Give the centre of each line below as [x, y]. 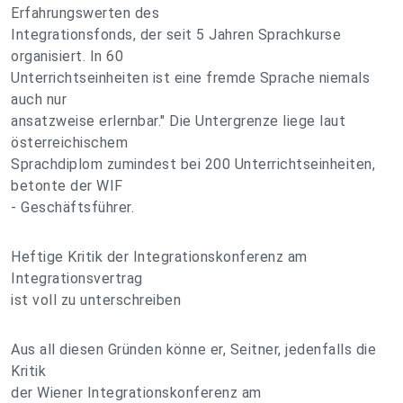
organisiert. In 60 [67, 56]
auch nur [39, 99]
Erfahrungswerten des [85, 13]
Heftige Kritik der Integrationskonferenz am [159, 257]
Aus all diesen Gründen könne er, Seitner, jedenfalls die [193, 349]
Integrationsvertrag [77, 278]
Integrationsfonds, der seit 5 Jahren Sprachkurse [176, 35]
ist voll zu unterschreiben [96, 300]
